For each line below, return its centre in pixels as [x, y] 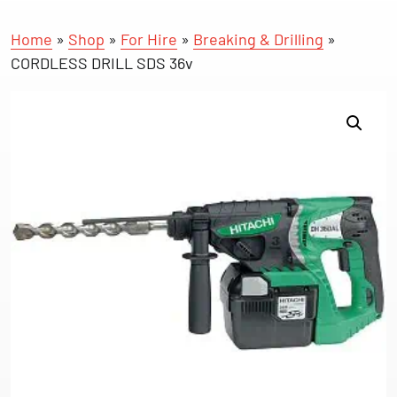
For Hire [149, 39]
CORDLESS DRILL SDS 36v [102, 62]
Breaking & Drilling [258, 39]
